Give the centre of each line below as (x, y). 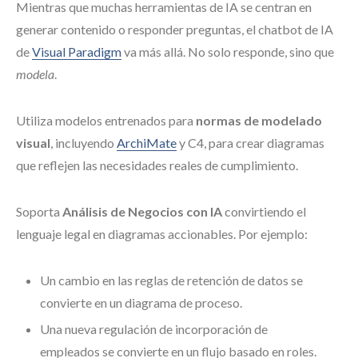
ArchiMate (147, 143)
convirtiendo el (264, 211)
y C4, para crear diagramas (251, 143)
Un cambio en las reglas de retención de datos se (171, 280)
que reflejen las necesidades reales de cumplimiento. (157, 165)
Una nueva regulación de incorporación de (154, 329)
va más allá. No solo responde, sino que (228, 52)
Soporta (39, 211)
